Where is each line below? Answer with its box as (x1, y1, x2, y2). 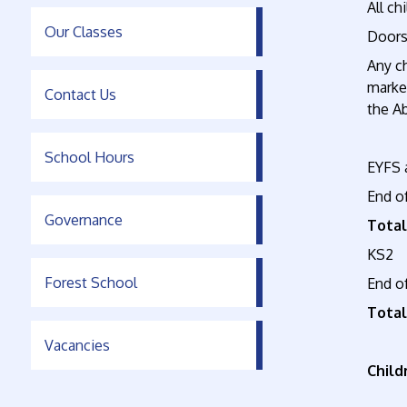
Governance (44, 211, 123, 229)
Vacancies (44, 336, 110, 354)
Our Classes (44, 23, 123, 41)
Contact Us (44, 85, 116, 104)
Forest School (44, 273, 137, 292)
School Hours (44, 148, 134, 166)
